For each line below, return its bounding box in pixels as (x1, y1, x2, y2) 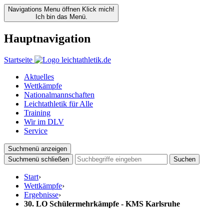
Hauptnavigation (4, 31, 90, 45)
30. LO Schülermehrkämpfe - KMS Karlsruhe (24, 199, 180, 208)
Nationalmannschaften (24, 90, 94, 99)
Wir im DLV (24, 117, 64, 126)
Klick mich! (82, 5, 114, 13)
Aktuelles (24, 72, 54, 81)
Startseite (4, 55, 32, 64)
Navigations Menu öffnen (8, 5, 80, 13)
